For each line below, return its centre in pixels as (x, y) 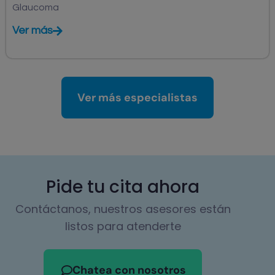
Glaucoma (36, 8)
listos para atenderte (123, 227)
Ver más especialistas (137, 98)
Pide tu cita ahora (123, 187)
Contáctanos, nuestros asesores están (123, 209)
